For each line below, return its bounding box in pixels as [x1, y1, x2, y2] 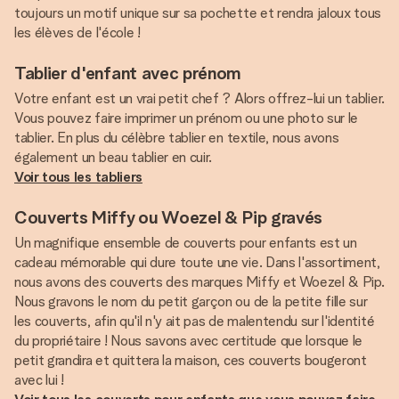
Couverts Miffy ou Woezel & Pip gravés [14, 207, 323, 228]
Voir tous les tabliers [14, 168, 142, 185]
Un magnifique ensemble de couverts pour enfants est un [14, 234, 357, 251]
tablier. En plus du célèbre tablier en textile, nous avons [14, 129, 339, 146]
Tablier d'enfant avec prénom [14, 62, 241, 84]
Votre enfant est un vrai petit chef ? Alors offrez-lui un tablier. [14, 90, 385, 107]
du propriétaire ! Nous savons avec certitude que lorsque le [14, 332, 363, 349]
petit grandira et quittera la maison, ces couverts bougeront [14, 352, 367, 369]
